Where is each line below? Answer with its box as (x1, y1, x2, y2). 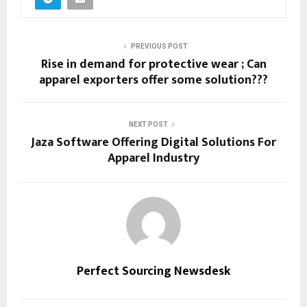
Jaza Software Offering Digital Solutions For (31, 132, 276, 153)
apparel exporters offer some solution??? (39, 69, 268, 90)
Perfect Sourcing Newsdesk (77, 260, 230, 282)
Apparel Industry (108, 147, 199, 169)
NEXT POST (128, 120, 168, 128)
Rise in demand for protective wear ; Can (40, 53, 267, 75)
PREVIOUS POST (130, 42, 188, 50)
